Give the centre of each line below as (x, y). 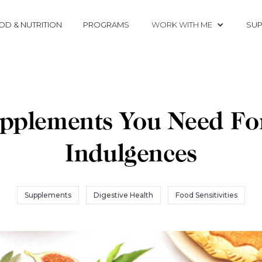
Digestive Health (123, 195)
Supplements (48, 195)
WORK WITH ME (182, 25)
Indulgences (131, 156)
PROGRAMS (106, 25)
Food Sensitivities (206, 195)
